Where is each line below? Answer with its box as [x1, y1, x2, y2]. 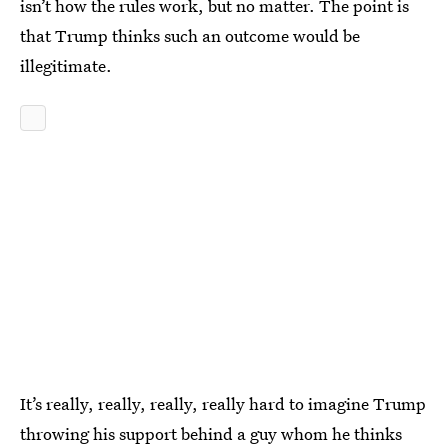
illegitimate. [20, 54, 112, 77]
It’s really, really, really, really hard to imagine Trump [20, 392, 426, 415]
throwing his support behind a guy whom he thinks [20, 422, 402, 445]
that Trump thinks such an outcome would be [20, 24, 360, 47]
